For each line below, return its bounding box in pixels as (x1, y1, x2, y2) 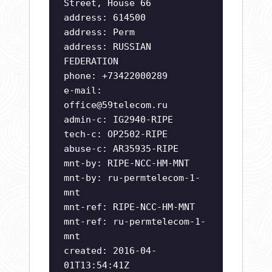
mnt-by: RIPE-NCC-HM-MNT (64, 158, 189, 169)
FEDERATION (64, 56, 118, 67)
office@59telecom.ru (64, 100, 168, 111)
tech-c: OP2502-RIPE (64, 129, 168, 140)
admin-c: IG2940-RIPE (64, 114, 173, 126)
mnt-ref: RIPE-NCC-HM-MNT (64, 202, 195, 213)
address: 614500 (64, 12, 146, 24)
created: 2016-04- (64, 245, 157, 257)
